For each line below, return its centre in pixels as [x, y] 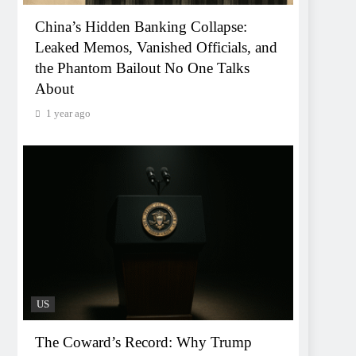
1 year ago [68, 114]
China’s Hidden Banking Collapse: [141, 27]
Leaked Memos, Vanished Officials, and [156, 48]
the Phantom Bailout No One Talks [142, 68]
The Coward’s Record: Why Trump [143, 342]
